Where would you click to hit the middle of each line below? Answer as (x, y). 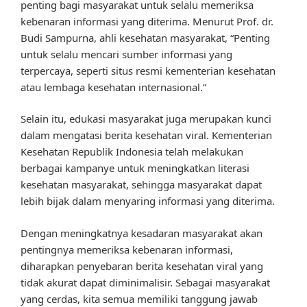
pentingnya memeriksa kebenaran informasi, (127, 249)
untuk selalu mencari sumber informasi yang (126, 54)
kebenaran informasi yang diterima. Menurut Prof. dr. (147, 21)
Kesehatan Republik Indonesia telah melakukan (132, 152)
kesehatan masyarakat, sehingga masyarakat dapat (141, 185)
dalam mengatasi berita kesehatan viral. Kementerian (146, 135)
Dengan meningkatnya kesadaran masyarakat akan (142, 233)
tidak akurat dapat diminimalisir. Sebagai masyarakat (145, 282)
